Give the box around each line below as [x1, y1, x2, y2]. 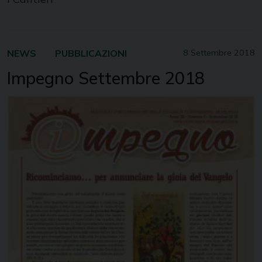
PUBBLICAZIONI [55, 47, 127, 60]
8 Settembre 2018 [183, 47, 255, 58]
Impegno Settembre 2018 [7, 67, 205, 89]
